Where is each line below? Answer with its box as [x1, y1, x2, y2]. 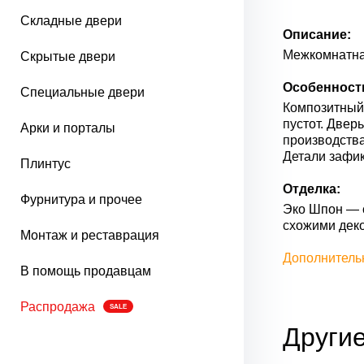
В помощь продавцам [20, 264, 151, 278]
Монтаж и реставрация [20, 228, 159, 242]
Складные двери [20, 14, 122, 28]
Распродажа [20, 300, 95, 314]
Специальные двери [20, 85, 145, 99]
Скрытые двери [20, 50, 115, 63]
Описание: [283, 28, 351, 41]
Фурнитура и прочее [20, 193, 142, 206]
